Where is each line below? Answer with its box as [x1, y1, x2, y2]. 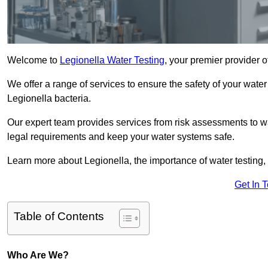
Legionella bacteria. [7, 93, 91, 104]
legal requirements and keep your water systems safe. [7, 132, 234, 142]
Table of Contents [14, 210, 104, 223]
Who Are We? [7, 250, 69, 261]
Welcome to [7, 55, 60, 66]
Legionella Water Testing [60, 55, 165, 66]
